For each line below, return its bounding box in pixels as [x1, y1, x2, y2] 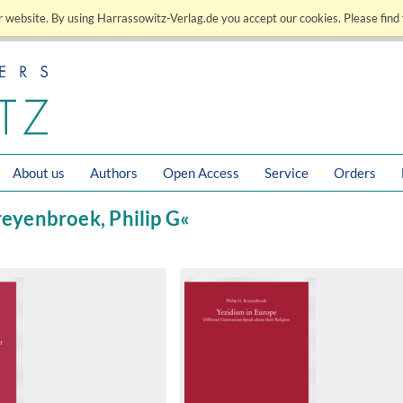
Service [264, 165, 309, 181]
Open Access [163, 165, 239, 181]
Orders [334, 165, 376, 181]
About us [13, 165, 65, 181]
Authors [90, 165, 138, 181]
